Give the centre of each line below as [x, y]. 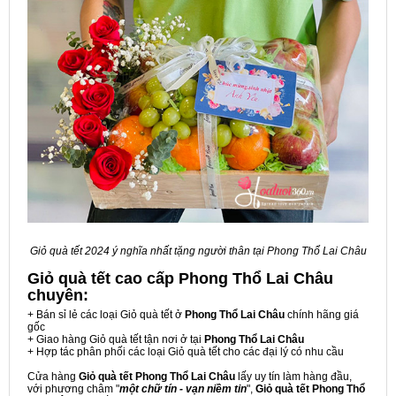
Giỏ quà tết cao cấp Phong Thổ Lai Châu [180, 279]
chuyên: [58, 296]
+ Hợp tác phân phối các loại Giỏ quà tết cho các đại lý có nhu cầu [186, 352]
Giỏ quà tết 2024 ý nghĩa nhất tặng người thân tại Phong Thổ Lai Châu [198, 251]
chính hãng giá [322, 315]
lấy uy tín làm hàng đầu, [293, 377]
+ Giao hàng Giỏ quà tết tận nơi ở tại [116, 340]
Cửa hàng [53, 377]
